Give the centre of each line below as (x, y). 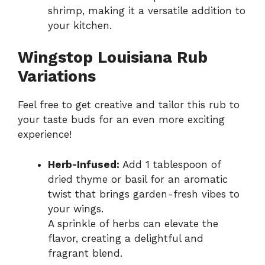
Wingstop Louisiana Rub (113, 58)
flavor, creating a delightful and (126, 238)
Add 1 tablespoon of (170, 164)
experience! (45, 135)
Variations (57, 77)
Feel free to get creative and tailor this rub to (129, 105)
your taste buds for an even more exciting (121, 120)
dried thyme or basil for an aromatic (138, 179)
